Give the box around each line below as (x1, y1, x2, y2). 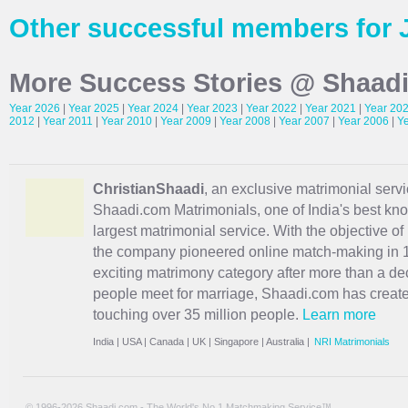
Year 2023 (187, 102, 238, 115)
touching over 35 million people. (93, 307, 302, 322)
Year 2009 (160, 115, 211, 127)
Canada (149, 336, 184, 347)
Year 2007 (279, 115, 330, 127)
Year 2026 (9, 102, 60, 115)
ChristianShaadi (93, 181, 204, 197)
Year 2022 (246, 102, 297, 115)
